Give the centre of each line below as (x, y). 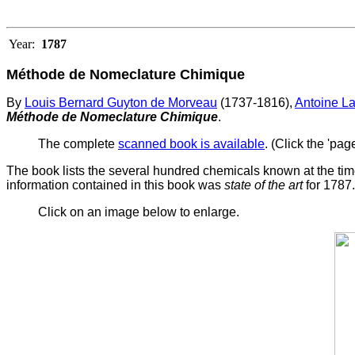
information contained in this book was (115, 185)
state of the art (263, 185)
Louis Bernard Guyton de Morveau (121, 102)
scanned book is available (191, 143)
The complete (78, 143)
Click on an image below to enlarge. (139, 212)
